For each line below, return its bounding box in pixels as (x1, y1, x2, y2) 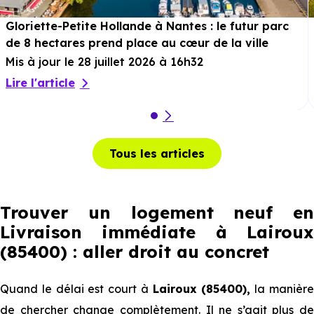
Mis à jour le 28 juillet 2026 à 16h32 (6, 55, 203, 69)
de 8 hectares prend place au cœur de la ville (6, 36, 268, 50)
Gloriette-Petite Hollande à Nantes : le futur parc (6, 19, 289, 33)
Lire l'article (6, 76, 75, 90)
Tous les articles (109, 146, 205, 161)
